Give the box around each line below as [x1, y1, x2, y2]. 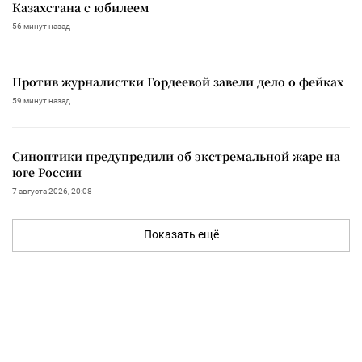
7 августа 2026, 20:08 [12, 186, 92, 196]
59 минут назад [12, 95, 70, 105]
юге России [12, 163, 82, 180]
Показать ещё [143, 227, 219, 241]
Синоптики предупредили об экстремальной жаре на [12, 147, 340, 164]
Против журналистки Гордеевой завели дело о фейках [12, 73, 343, 90]
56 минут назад [12, 21, 70, 31]
